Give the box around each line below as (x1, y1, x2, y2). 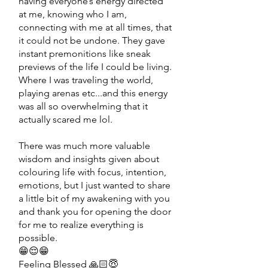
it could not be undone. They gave (19, 35, 165, 46)
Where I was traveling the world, (19, 74, 153, 86)
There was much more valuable (19, 140, 150, 151)
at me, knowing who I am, (19, 8, 127, 20)
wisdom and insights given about (19, 153, 159, 165)
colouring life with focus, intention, (19, 166, 166, 178)
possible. (19, 232, 57, 243)
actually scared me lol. (19, 114, 112, 125)
